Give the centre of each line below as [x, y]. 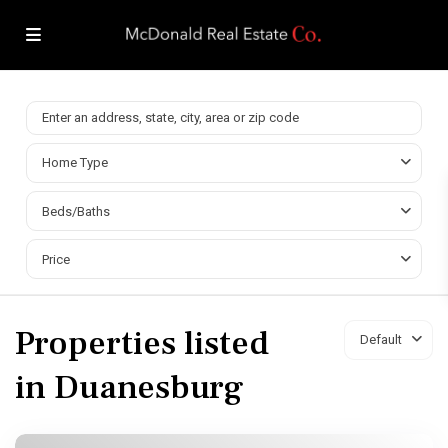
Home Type [75, 162]
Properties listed [142, 342]
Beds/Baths [76, 211]
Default [381, 339]
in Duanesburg [129, 386]
